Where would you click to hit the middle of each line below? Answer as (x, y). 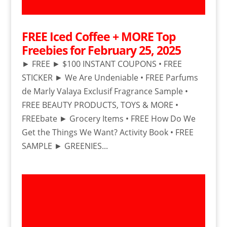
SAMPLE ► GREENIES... (65, 146)
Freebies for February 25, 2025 (101, 50)
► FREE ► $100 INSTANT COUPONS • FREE (102, 64)
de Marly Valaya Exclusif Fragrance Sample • (105, 91)
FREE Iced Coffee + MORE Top (99, 36)
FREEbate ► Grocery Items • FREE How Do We (108, 118)
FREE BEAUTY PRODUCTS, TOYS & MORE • (100, 105)
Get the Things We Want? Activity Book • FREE (107, 132)
